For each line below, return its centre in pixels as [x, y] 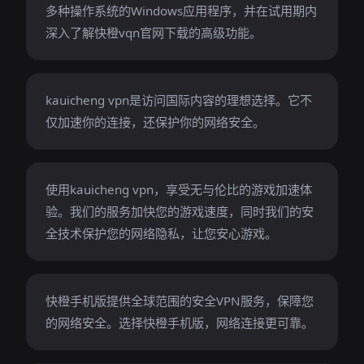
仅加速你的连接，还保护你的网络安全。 [155, 122]
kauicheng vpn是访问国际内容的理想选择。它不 [179, 100]
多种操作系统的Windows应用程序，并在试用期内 [181, 11]
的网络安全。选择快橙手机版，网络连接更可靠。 [180, 323]
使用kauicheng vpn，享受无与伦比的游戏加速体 [179, 189]
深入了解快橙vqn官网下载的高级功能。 [154, 32]
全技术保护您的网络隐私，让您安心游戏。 [161, 233]
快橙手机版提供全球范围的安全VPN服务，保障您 [180, 301]
